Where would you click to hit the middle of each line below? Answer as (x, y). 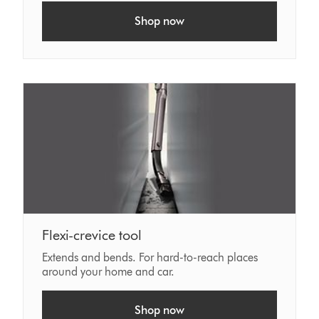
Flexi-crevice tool (92, 235)
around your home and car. (109, 272)
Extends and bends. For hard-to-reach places (150, 258)
